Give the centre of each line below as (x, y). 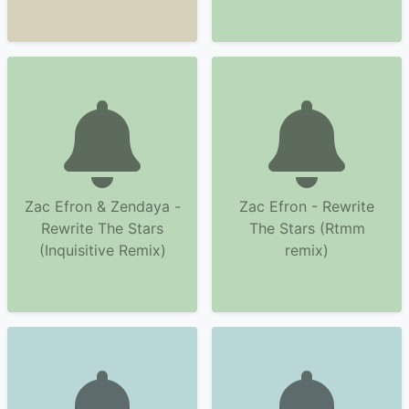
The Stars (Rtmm (307, 228)
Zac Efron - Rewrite (307, 206)
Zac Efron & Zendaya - (102, 206)
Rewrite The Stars (102, 228)
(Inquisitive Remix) (102, 250)
